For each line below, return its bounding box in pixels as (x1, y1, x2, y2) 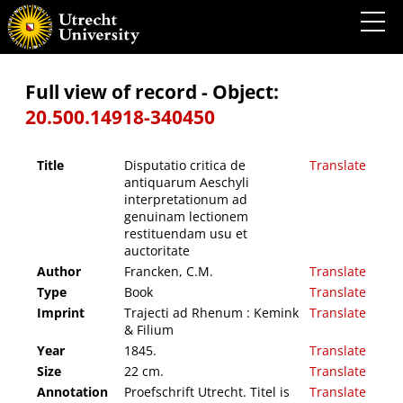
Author (37, 263, 81, 281)
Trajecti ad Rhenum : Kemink (124, 304, 299, 322)
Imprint (37, 304, 85, 322)
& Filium (124, 321, 174, 339)
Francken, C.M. (124, 263, 213, 281)
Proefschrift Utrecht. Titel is (124, 383, 290, 401)
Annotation (37, 383, 108, 401)
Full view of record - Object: (25, 79, 279, 104)
